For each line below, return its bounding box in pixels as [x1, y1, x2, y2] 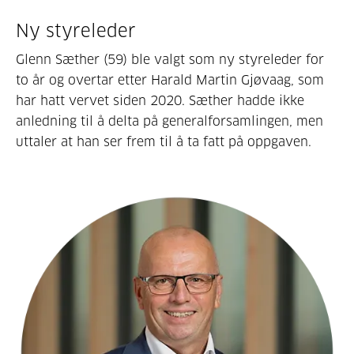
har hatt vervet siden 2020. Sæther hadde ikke [16, 94, 304, 107]
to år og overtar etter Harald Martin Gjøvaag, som [16, 73, 324, 87]
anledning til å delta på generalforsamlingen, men [16, 115, 323, 128]
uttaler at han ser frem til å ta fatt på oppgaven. [16, 135, 311, 149]
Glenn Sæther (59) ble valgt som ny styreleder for [16, 53, 324, 66]
